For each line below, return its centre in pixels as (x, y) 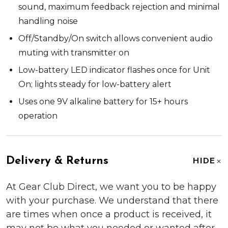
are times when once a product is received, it (109, 214)
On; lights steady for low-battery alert (95, 84)
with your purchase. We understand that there (112, 200)
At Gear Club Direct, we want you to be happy (111, 187)
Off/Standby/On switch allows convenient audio (116, 38)
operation (38, 116)
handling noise (48, 21)
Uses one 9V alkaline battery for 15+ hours (103, 101)
